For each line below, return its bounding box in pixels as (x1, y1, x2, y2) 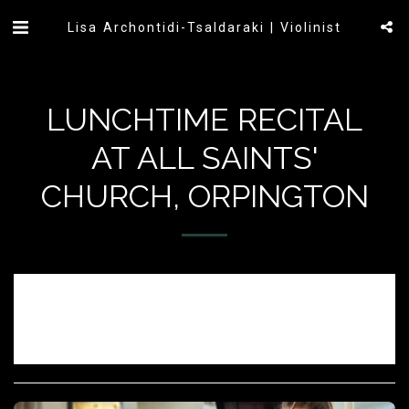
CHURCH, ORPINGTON (40, 178, 369, 215)
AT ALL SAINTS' (90, 140, 319, 176)
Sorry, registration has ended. (118, 310, 291, 328)
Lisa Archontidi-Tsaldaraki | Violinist (68, 19, 341, 35)
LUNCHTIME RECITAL (47, 101, 362, 138)
